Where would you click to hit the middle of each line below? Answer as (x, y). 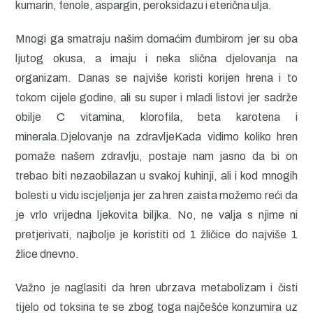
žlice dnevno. (48, 254)
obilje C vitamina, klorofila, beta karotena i (156, 117)
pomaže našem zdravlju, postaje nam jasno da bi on (156, 156)
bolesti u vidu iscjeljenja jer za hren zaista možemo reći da (156, 195)
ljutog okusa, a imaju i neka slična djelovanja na (156, 58)
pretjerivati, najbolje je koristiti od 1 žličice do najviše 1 (156, 234)
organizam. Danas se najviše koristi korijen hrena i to (156, 78)
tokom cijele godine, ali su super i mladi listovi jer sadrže (156, 97)
